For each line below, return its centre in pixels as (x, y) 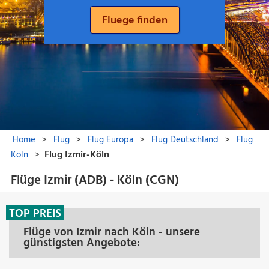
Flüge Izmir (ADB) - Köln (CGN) (95, 181)
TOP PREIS (35, 213)
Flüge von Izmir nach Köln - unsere (112, 232)
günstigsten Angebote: (82, 243)
